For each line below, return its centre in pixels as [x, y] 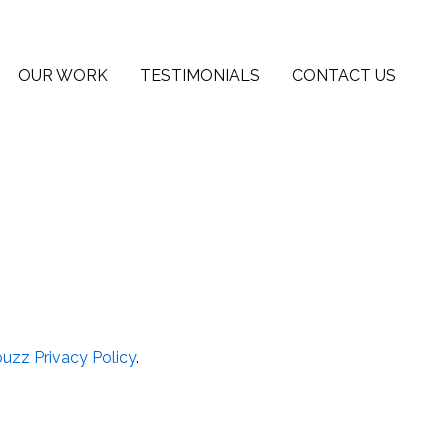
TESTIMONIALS [200, 75]
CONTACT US [344, 75]
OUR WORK [63, 75]
